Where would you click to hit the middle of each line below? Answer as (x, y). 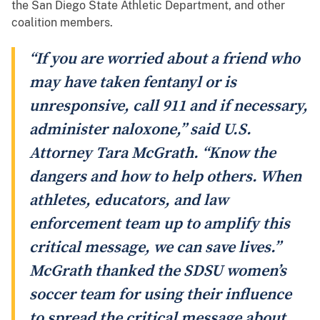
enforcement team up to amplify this (160, 224)
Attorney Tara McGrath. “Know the (152, 154)
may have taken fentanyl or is (133, 83)
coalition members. (62, 23)
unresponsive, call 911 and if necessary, (169, 106)
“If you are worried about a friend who (165, 59)
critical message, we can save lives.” (155, 248)
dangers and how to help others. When (165, 177)
